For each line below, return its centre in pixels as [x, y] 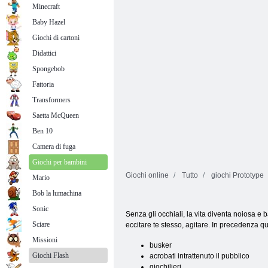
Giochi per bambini [60, 162]
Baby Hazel [49, 22]
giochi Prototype [237, 175]
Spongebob [48, 69]
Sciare [41, 224]
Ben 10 [42, 131]
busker [161, 245]
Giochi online [147, 175]
